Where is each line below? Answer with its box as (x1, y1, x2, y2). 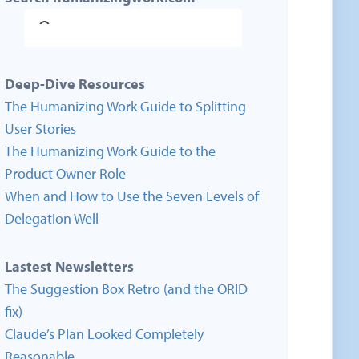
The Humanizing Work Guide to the (5, 142, 216, 160)
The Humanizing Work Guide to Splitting (5, 97, 246, 115)
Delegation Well (5, 209, 99, 228)
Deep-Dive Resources (5, 75, 145, 93)
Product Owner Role (5, 164, 126, 183)
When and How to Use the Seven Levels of (5, 187, 259, 205)
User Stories (5, 119, 76, 138)
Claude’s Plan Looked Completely (5, 325, 204, 343)
